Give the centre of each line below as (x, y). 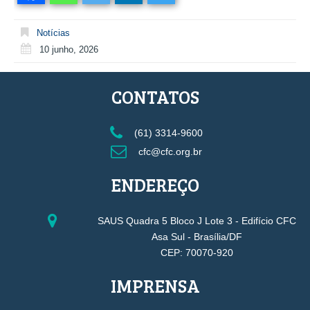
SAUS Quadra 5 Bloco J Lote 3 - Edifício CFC (197, 220)
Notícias (53, 33)
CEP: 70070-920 (197, 252)
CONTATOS (155, 97)
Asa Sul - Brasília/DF (197, 236)
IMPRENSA (155, 286)
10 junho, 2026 (69, 49)
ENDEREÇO (155, 185)
